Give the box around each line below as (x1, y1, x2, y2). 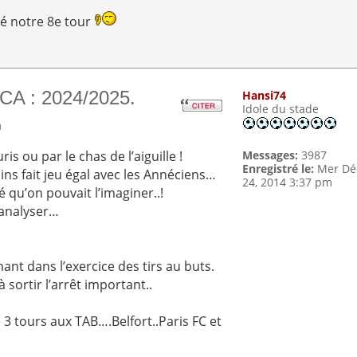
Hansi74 (242, 88, 287, 104)
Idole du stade (242, 101, 320, 117)
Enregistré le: (242, 161, 315, 177)
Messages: (242, 147, 299, 163)
